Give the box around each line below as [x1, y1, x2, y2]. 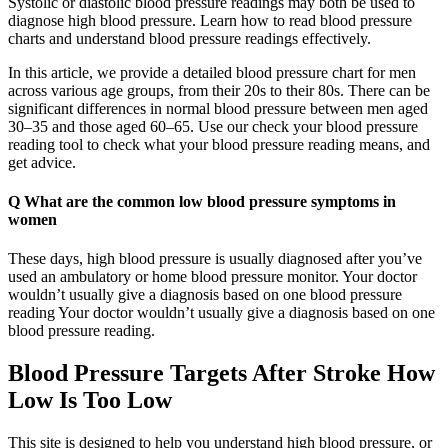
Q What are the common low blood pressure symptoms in [8, 193, 396, 211]
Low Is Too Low [8, 387, 172, 414]
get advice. [8, 153, 76, 171]
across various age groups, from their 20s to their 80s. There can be [8, 81, 430, 99]
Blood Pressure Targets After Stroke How [8, 360, 435, 387]
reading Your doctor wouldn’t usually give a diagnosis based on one [8, 304, 435, 322]
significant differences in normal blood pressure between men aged [8, 99, 428, 117]
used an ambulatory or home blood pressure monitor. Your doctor [8, 268, 417, 286]
